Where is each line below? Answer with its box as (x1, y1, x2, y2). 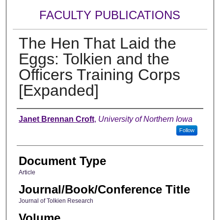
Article (18, 168, 35, 176)
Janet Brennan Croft (18, 114, 94, 123)
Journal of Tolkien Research (18, 197, 93, 205)
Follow (179, 127, 194, 133)
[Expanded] (18, 81, 99, 99)
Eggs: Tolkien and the (18, 50, 169, 68)
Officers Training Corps (18, 65, 180, 83)
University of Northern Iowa (98, 114, 192, 123)
